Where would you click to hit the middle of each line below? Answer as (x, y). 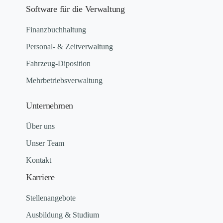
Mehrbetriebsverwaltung (64, 81)
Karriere (40, 177)
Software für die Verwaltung (75, 9)
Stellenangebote (51, 198)
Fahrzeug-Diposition (58, 64)
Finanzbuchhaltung (56, 30)
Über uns (40, 126)
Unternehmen (50, 106)
